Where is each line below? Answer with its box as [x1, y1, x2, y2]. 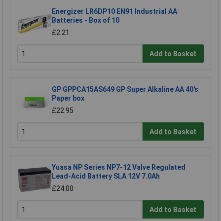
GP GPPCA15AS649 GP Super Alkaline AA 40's [52, 85, 198, 93]
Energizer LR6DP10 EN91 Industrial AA [52, 7, 177, 15]
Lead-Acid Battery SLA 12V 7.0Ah [52, 172, 160, 180]
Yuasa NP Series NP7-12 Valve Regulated [52, 163, 185, 171]
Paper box [52, 94, 84, 102]
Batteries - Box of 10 [52, 16, 119, 24]
